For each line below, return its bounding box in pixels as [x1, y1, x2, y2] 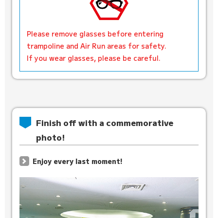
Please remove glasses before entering [27, 28, 163, 38]
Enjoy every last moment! [32, 156, 123, 166]
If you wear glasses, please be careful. [27, 53, 161, 63]
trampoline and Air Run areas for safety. [27, 40, 168, 51]
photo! [36, 131, 65, 143]
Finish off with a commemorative [36, 116, 173, 128]
